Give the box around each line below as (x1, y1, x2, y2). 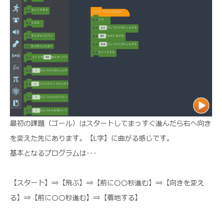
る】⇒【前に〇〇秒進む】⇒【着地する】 (10, 192, 142, 203)
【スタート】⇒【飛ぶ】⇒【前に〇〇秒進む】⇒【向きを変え (10, 177, 204, 188)
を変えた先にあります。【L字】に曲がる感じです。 (10, 133, 173, 144)
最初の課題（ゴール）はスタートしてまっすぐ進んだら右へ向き (10, 118, 211, 129)
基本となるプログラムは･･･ (10, 148, 97, 159)
